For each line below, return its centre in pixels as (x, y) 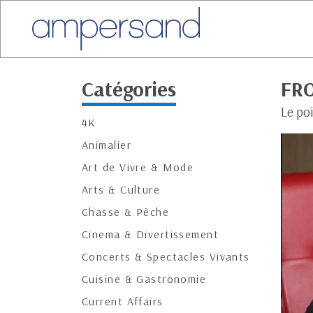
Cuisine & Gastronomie (144, 279)
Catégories (129, 89)
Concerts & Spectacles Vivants (166, 256)
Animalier (107, 145)
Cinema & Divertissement (151, 234)
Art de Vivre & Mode (138, 167)
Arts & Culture (121, 189)
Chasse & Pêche (126, 212)
